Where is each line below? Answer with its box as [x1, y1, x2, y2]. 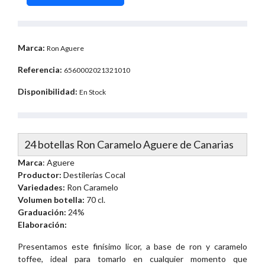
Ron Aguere [47, 44, 84, 53]
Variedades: [18, 182, 65, 193]
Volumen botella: [18, 195, 85, 205]
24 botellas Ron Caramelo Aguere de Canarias [24, 138, 234, 151]
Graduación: [18, 207, 66, 218]
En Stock [79, 88, 106, 97]
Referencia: [18, 64, 62, 75]
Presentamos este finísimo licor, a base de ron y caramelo [18, 241, 247, 252]
